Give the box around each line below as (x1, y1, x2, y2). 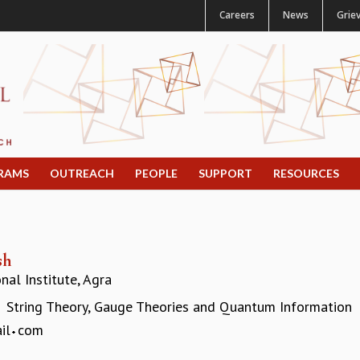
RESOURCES (273, 166, 339, 181)
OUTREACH (50, 166, 114, 181)
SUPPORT (198, 166, 252, 181)
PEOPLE (135, 166, 178, 181)
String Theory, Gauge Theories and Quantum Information (6, 297, 352, 317)
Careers (219, 8, 255, 22)
